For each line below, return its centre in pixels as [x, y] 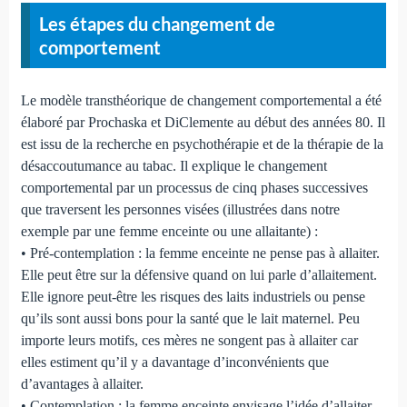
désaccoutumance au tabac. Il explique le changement [174, 166]
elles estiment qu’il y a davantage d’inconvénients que [174, 362]
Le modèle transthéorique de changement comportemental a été [201, 101]
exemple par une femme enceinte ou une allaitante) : [169, 232]
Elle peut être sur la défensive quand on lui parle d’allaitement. [199, 275]
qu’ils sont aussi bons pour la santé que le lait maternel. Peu [190, 319]
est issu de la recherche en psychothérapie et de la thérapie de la [202, 144]
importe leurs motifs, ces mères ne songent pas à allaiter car [189, 341]
